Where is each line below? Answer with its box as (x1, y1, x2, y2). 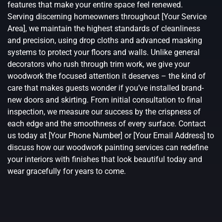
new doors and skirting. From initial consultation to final (7, 95, 202, 105)
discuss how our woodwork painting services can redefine (7, 143, 208, 153)
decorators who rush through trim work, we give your (7, 59, 190, 69)
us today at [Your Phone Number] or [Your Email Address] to (7, 131, 214, 141)
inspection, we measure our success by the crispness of (7, 107, 201, 117)
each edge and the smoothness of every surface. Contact (7, 119, 206, 129)
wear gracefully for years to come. (7, 166, 126, 176)
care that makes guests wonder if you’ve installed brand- (7, 83, 204, 93)
